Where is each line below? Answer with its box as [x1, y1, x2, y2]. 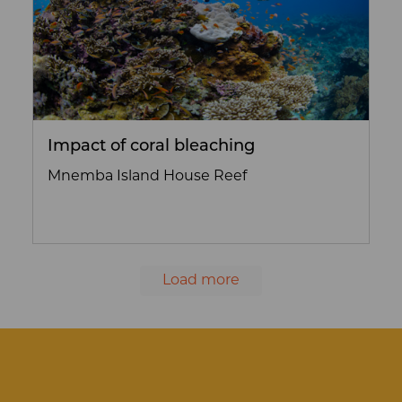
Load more [162, 273, 240, 288]
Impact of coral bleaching [48, 137, 255, 155]
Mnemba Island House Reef [48, 169, 247, 184]
